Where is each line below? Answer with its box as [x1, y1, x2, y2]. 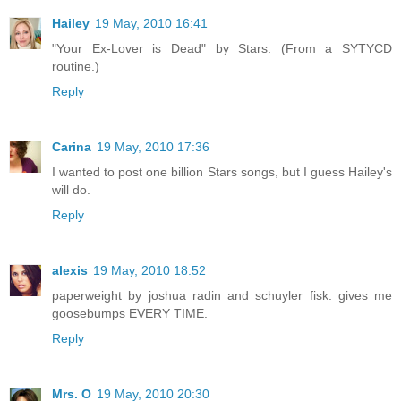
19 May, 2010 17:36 [97, 139, 209, 154]
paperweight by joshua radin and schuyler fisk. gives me [52, 287, 392, 303]
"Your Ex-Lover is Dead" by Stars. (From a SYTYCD [52, 40, 392, 55]
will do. [52, 182, 90, 197]
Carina [52, 139, 91, 154]
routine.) [52, 58, 99, 73]
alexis [52, 262, 88, 277]
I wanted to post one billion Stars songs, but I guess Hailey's [52, 164, 392, 179]
